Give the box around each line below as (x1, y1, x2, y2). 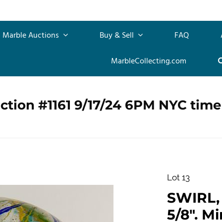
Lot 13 (166, 172, 190, 182)
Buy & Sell (100, 29, 136, 42)
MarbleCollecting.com (111, 55, 186, 68)
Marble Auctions (2, 29, 61, 42)
